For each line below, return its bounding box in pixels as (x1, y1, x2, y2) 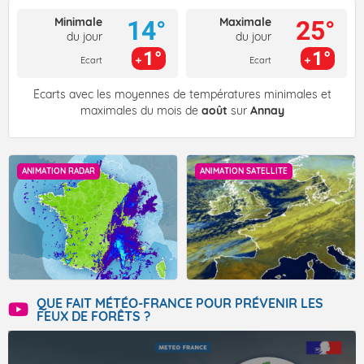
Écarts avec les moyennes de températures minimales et (32, 87, 331, 102)
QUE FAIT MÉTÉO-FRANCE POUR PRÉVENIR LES (37, 295, 323, 312)
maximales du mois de (80, 103, 201, 119)
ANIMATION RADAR (22, 166, 95, 177)
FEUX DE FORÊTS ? (37, 308, 150, 325)
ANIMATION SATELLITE (200, 166, 288, 177)
